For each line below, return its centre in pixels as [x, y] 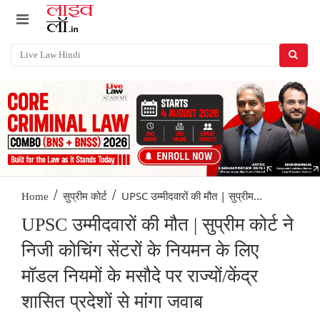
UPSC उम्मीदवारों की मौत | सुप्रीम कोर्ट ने [157, 225]
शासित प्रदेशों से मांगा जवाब [112, 302]
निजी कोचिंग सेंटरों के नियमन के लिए [140, 251]
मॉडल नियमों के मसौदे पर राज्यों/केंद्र [140, 276]
